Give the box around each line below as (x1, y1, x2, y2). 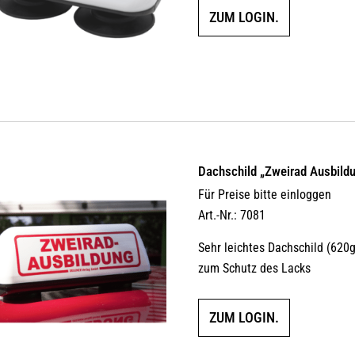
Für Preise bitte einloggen (198, 187, 332, 203)
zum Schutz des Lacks (198, 261, 311, 277)
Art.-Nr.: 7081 (198, 208, 266, 223)
